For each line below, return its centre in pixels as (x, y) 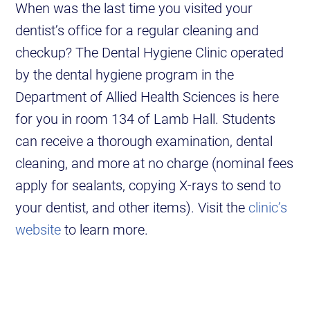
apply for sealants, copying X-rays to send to (148, 185)
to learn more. (105, 229)
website (38, 229)
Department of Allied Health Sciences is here (147, 97)
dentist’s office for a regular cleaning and (137, 30)
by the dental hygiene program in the (125, 74)
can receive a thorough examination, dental (144, 141)
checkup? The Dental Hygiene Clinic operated (150, 52)
